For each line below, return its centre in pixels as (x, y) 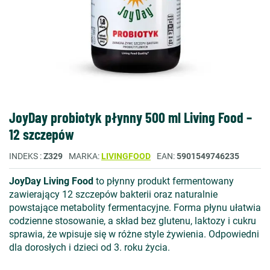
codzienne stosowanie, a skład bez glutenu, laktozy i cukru (133, 221)
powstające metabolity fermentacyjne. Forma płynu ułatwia (135, 208)
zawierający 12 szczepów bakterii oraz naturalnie (113, 194)
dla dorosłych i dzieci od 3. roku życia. (89, 247)
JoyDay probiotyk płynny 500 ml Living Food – (130, 117)
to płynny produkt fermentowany (164, 181)
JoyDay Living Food (51, 181)
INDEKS (24, 156)
